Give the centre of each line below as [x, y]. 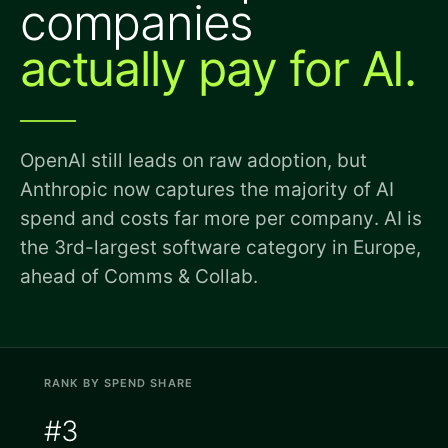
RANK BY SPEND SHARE [118, 383]
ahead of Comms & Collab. [139, 276]
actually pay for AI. [218, 68]
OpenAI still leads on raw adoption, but [193, 160]
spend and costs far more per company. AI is [221, 218]
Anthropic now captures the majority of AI [207, 189]
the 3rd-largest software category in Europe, [220, 247]
